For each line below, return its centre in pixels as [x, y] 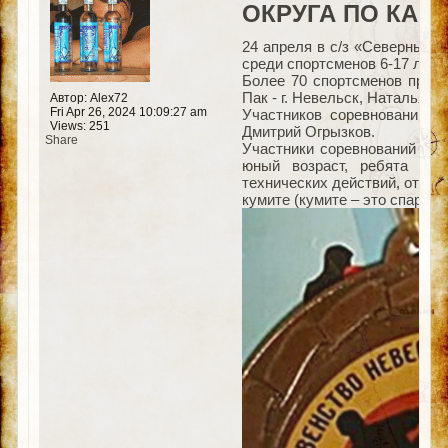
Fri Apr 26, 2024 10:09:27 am [128, 112]
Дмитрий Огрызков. [308, 131]
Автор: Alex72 [88, 98]
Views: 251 [79, 126]
